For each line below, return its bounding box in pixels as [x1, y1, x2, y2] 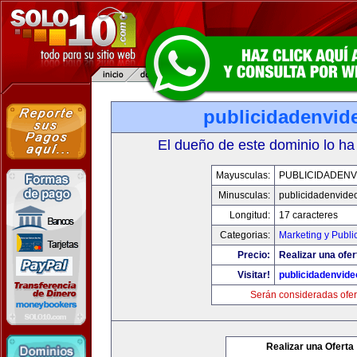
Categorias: [219, 229, 270, 241]
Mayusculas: [215, 170, 270, 181]
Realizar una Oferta [266, 341, 354, 352]
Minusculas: [218, 190, 270, 201]
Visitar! [237, 269, 270, 280]
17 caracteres [278, 210, 338, 221]
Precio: [237, 249, 270, 261]
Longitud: [229, 210, 270, 221]
